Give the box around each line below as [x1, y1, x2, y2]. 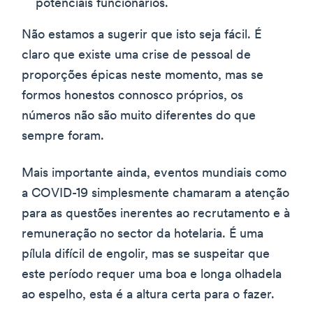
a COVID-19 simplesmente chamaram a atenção [22, 187, 289, 201]
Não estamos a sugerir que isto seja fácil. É [22, 28, 261, 42]
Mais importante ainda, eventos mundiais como [22, 166, 286, 180]
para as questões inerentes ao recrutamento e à [22, 207, 290, 221]
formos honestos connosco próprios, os [22, 89, 243, 103]
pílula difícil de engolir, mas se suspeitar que [22, 247, 270, 261]
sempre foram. [22, 129, 104, 143]
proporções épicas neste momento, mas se [22, 68, 263, 82]
